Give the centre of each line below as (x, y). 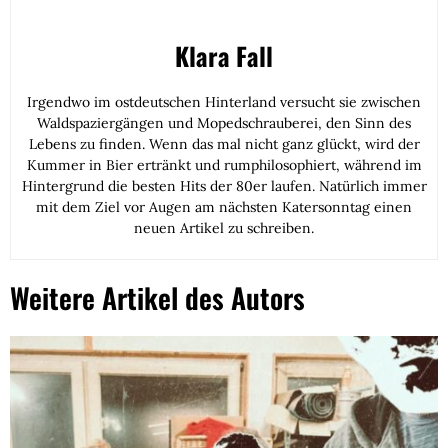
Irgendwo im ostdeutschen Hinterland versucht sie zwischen (224, 102)
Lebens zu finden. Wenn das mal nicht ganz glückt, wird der (224, 144)
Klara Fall (224, 56)
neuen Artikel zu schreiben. (224, 228)
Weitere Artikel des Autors (157, 298)
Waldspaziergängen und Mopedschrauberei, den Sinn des (224, 123)
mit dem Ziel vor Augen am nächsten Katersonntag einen (224, 207)
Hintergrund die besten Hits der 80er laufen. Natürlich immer (224, 186)
